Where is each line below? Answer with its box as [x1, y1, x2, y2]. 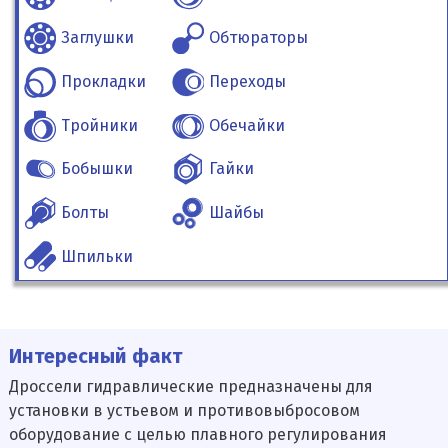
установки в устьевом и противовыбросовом [8, 401, 360, 421]
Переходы [209, 71, 287, 91]
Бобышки [61, 159, 134, 179]
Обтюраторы [209, 28, 309, 48]
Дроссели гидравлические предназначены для [8, 377, 373, 397]
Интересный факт [8, 344, 182, 369]
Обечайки [209, 115, 286, 135]
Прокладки [61, 71, 147, 91]
